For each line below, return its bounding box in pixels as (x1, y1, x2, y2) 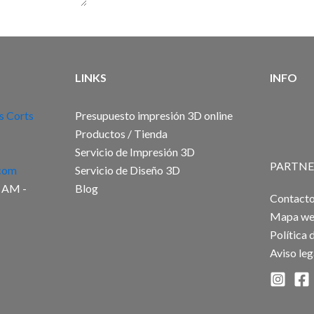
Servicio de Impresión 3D (75, 144, 196, 158)
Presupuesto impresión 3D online (75, 108, 233, 122)
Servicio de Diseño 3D (75, 163, 181, 177)
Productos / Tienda (75, 126, 168, 140)
